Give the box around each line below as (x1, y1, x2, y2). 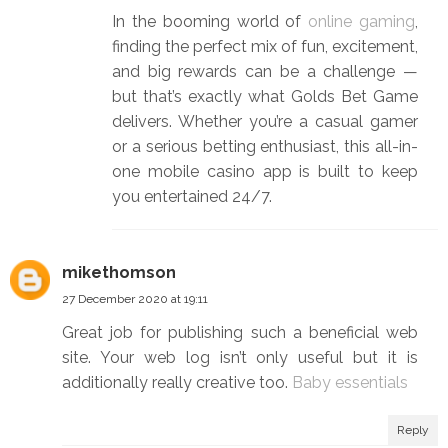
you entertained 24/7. (112, 187, 272, 207)
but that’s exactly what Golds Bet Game (112, 87, 418, 107)
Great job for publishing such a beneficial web (62, 323, 418, 343)
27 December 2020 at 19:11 (62, 292, 208, 307)
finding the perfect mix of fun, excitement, (112, 37, 418, 57)
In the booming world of (112, 12, 309, 32)
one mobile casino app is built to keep (112, 162, 418, 182)
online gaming (308, 12, 416, 32)
